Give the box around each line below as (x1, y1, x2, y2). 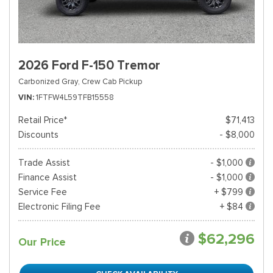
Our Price (18, 235, 66, 249)
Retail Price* (18, 115, 67, 126)
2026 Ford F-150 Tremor (18, 57, 160, 73)
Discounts (18, 129, 58, 140)
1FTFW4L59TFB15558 (36, 92, 114, 102)
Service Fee (18, 186, 67, 197)
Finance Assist (18, 172, 77, 183)
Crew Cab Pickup (82, 76, 142, 87)
